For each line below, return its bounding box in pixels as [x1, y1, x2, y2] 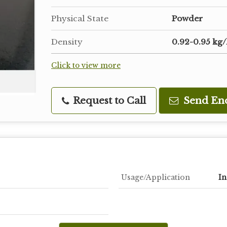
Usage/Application [121, 173, 190, 182]
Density [51, 37, 83, 47]
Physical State [51, 14, 108, 23]
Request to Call [70, 95, 146, 106]
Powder [172, 14, 203, 23]
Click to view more [51, 61, 121, 70]
